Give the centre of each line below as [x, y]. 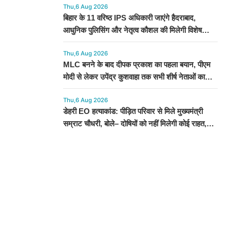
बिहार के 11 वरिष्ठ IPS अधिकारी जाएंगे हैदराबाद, [129, 18]
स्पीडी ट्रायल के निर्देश [93, 136]
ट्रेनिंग [72, 43]
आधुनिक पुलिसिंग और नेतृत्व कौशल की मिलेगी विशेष [132, 30]
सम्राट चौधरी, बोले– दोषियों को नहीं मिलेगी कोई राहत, [135, 124]
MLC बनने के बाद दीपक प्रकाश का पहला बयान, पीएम [137, 65]
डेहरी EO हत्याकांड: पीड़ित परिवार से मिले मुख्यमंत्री [133, 111]
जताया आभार [81, 89]
